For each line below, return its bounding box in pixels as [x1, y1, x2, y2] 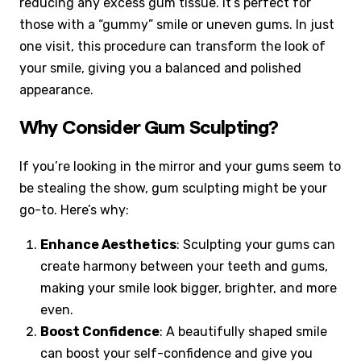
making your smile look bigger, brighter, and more [40, 280, 338, 296]
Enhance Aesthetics [40, 236, 177, 252]
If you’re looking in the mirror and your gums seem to [19, 158, 341, 174]
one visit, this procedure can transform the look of [19, 38, 326, 54]
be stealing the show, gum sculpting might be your [19, 180, 327, 196]
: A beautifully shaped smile [160, 323, 328, 339]
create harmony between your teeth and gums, [40, 258, 329, 274]
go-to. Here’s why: [19, 201, 129, 218]
